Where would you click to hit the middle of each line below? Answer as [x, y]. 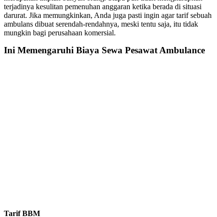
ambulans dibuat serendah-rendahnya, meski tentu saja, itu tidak [101, 24]
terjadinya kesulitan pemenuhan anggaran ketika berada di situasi [103, 6]
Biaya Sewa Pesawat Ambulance [140, 50]
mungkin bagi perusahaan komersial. [60, 32]
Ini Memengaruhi [40, 50]
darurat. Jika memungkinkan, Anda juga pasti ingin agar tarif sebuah [108, 15]
